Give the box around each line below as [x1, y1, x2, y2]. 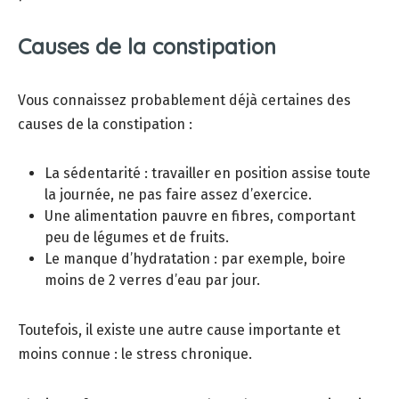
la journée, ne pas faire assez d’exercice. [45, 186, 312, 204]
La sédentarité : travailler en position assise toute [45, 165, 370, 183]
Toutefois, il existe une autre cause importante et [18, 322, 340, 339]
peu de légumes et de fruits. [45, 229, 229, 247]
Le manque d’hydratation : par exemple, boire [45, 250, 346, 268]
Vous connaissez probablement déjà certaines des [18, 92, 351, 110]
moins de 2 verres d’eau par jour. [45, 272, 260, 289]
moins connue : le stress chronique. [18, 346, 252, 363]
